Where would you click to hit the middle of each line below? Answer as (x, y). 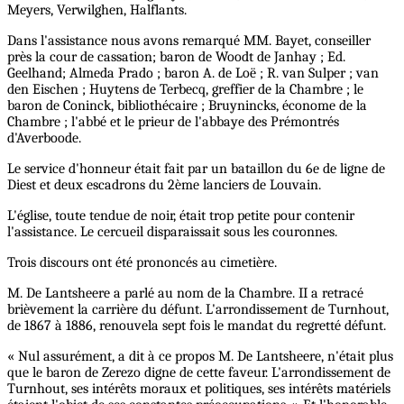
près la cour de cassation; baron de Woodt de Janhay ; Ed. (176, 56)
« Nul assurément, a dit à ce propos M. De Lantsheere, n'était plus (200, 356)
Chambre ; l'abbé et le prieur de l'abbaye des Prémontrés (173, 121)
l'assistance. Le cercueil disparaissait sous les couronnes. (172, 231)
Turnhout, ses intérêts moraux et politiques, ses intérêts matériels (199, 388)
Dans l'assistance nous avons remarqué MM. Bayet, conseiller (189, 40)
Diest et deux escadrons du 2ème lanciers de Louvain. (164, 184)
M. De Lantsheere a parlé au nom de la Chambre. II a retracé (185, 293)
